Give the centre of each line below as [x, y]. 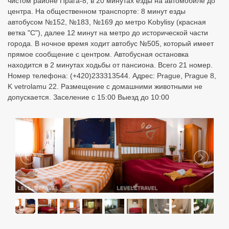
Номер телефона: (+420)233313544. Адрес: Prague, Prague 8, [112, 76]
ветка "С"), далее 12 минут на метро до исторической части [108, 33]
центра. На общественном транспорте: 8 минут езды [97, 11]
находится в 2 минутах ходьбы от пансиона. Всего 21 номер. [110, 65]
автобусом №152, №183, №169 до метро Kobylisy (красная [107, 22]
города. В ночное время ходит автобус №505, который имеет [111, 43]
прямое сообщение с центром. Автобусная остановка [98, 54]
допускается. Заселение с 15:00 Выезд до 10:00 [88, 97]
